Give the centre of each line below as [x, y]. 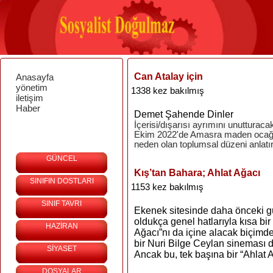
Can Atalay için [168, 76]
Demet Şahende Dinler [184, 114]
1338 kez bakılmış [168, 90]
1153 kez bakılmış [167, 187]
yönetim [32, 87]
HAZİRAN [62, 226]
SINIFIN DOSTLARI [62, 181]
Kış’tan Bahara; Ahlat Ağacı [197, 173]
